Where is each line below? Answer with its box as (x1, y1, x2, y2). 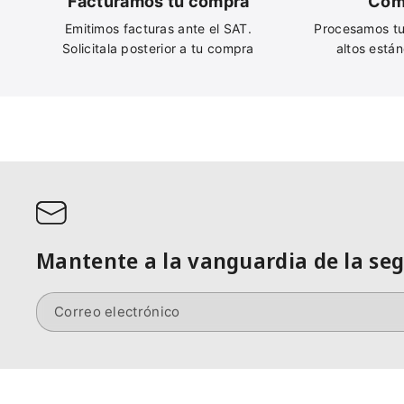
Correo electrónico (54, 303, 180, 321)
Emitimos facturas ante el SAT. (64, 21, 252, 37)
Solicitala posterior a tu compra (62, 41, 254, 57)
